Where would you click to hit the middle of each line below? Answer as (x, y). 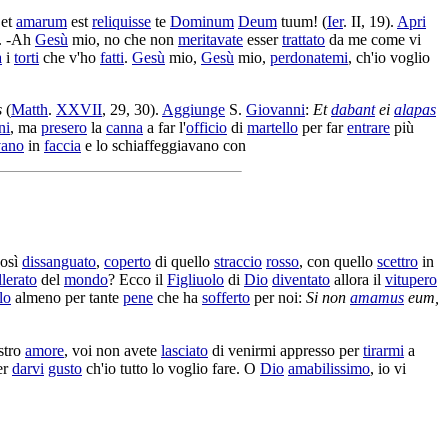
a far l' (164, 127)
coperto (127, 261)
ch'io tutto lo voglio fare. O (171, 369)
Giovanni (275, 109)
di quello (182, 261)
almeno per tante (67, 297)
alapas (415, 109)
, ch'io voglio (389, 57)
